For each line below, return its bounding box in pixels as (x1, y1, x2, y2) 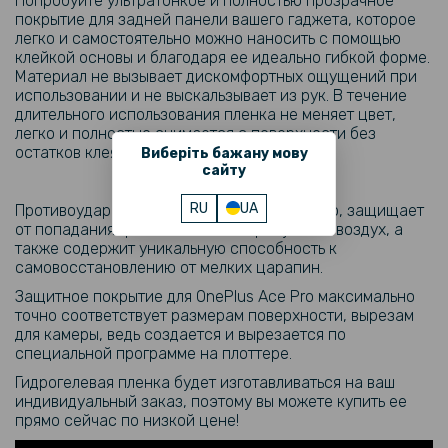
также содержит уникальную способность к (15, 239, 337, 258)
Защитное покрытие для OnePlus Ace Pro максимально (15, 287, 415, 306)
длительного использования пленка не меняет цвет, (15, 105, 396, 124)
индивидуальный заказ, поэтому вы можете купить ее (15, 392, 407, 411)
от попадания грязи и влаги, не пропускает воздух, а (15, 220, 403, 239)
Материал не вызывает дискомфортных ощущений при (15, 67, 417, 86)
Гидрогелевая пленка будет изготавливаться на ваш (15, 373, 395, 392)
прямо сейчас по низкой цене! (15, 411, 239, 430)
